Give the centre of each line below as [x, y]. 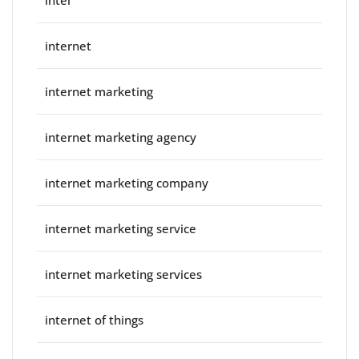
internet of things [94, 319]
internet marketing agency [121, 137]
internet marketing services [123, 274]
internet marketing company [127, 182]
